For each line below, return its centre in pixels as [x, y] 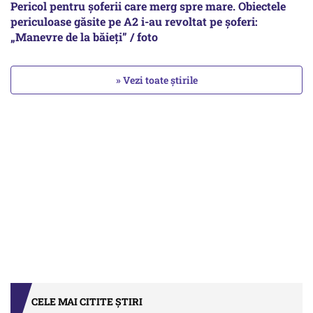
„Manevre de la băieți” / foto [84, 37]
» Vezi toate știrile [156, 80]
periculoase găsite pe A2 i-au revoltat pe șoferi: [134, 22]
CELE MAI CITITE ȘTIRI [87, 302]
